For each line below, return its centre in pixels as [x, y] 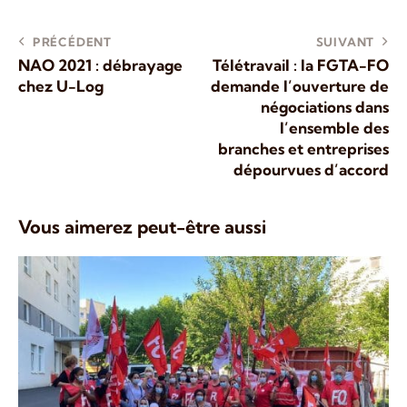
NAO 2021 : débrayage [100, 65]
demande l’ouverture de [300, 85]
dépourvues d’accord [311, 169]
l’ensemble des [334, 127]
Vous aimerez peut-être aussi [142, 226]
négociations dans [325, 106]
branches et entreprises [303, 148]
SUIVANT [345, 41]
